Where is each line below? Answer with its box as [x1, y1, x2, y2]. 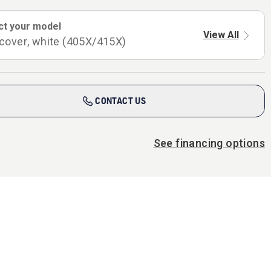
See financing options [153, 135, 265, 152]
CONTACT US [95, 95, 146, 106]
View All [203, 28, 239, 42]
